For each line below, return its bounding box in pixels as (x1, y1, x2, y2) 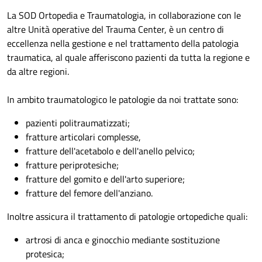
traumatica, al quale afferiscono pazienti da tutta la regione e (7, 50, 250, 65)
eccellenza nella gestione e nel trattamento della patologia (7, 36, 239, 51)
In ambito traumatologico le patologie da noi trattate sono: (7, 92, 238, 107)
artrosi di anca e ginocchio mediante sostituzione (26, 233, 220, 247)
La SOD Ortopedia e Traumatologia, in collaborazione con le (7, 8, 241, 23)
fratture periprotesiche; (26, 158, 119, 173)
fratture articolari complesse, (26, 130, 143, 144)
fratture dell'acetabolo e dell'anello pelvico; (26, 144, 197, 158)
